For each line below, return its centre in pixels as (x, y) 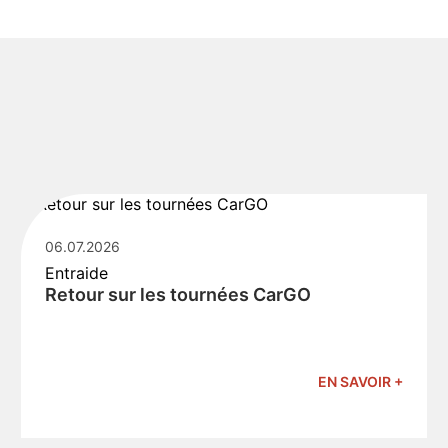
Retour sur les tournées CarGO (178, 294)
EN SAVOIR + (360, 381)
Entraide (77, 273)
